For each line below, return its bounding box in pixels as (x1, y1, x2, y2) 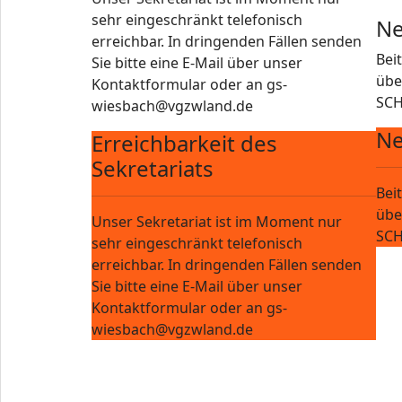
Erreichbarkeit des (92, 128, 277, 158)
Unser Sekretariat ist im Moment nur (92, 212, 342, 232)
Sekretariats (92, 153, 214, 183)
